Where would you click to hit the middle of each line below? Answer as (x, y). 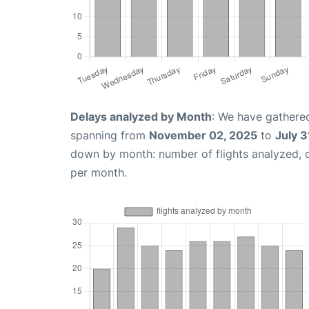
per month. (99, 172)
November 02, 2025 (203, 135)
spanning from (110, 135)
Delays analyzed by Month (141, 116)
